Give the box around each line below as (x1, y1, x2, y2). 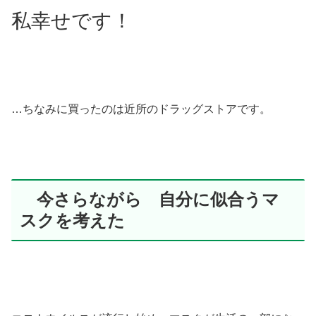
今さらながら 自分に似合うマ (20, 190, 279, 209)
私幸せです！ (11, 10, 132, 32)
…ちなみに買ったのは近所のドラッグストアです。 (11, 102, 271, 115)
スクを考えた (20, 211, 125, 231)
